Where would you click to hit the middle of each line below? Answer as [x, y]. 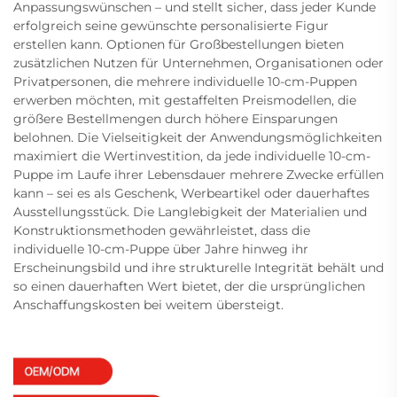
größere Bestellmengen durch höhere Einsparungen [175, 118]
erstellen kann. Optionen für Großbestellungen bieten [179, 44]
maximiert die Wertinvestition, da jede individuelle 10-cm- [192, 156]
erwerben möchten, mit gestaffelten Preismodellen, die [185, 100]
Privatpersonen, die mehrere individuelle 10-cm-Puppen [185, 81]
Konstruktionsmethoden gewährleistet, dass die [162, 230]
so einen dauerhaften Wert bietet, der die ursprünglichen [189, 286]
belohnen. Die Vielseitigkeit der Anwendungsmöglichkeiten [198, 137]
